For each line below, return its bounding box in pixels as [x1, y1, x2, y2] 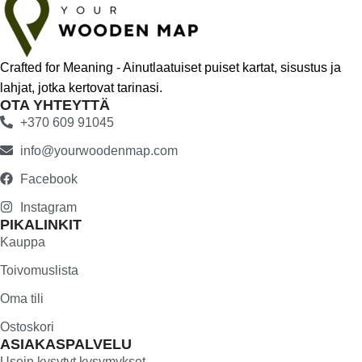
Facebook [20, 171, 78, 186]
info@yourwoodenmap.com [20, 143, 178, 158]
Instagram [20, 200, 77, 214]
